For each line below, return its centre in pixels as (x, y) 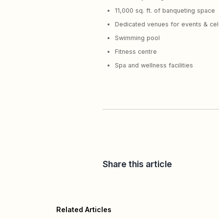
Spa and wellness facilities (154, 65)
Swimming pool (137, 38)
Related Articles (84, 209)
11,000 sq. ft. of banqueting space (165, 10)
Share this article (137, 164)
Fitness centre (136, 51)
